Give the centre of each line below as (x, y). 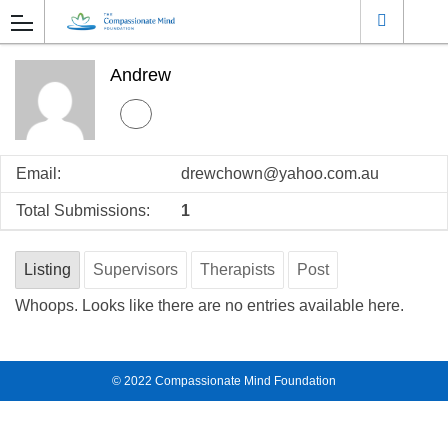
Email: (38, 173)
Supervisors (135, 269)
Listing (47, 269)
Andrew (140, 75)
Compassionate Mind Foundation (245, 381)
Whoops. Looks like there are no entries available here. (209, 305)
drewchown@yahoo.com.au (280, 173)
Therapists (237, 269)
